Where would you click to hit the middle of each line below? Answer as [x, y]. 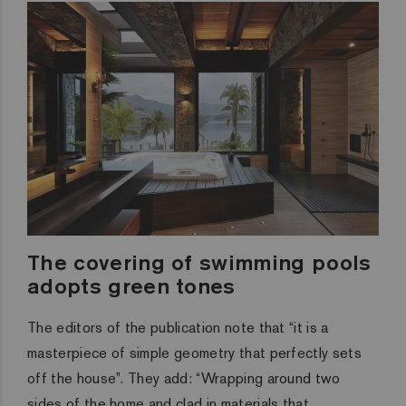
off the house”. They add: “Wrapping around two [184, 379]
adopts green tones [131, 286]
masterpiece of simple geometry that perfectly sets [195, 353]
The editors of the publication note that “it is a [178, 328]
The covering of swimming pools [199, 262]
